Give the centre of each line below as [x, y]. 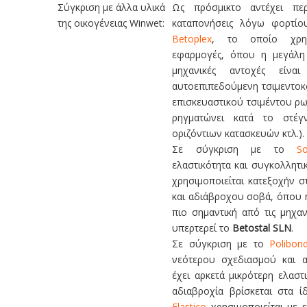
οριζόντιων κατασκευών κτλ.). [238, 133]
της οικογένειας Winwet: [111, 23]
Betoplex [192, 39]
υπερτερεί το [202, 228]
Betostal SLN [262, 228]
